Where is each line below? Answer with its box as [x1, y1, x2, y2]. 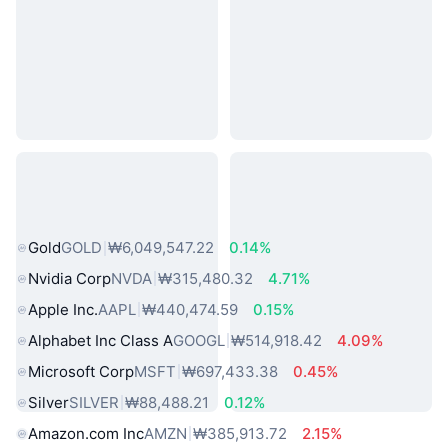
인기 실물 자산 [16, 205, 178, 236]
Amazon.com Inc [28, 423, 144, 443]
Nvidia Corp [28, 268, 111, 288]
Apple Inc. [28, 299, 98, 319]
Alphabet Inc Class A [28, 330, 173, 350]
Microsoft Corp [28, 361, 134, 381]
